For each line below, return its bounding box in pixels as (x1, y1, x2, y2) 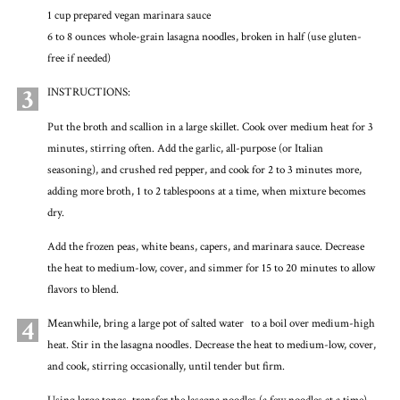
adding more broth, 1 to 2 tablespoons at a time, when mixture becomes (46, 183, 366, 199)
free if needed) (46, 51, 111, 67)
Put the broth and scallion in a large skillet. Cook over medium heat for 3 (46, 119, 373, 135)
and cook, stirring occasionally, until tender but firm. (46, 359, 285, 375)
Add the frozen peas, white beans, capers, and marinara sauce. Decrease (46, 239, 364, 255)
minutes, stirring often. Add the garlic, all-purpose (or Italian (46, 140, 323, 156)
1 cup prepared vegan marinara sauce (46, 8, 211, 24)
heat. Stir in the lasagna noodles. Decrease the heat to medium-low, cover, (46, 337, 376, 354)
